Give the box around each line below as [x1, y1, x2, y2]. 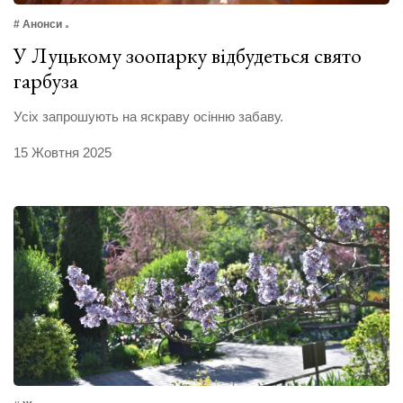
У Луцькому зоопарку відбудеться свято [13, 41, 362, 70]
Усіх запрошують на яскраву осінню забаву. [13, 109, 283, 125]
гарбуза [13, 67, 78, 95]
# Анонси [13, 18, 62, 31]
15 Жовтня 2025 [13, 145, 112, 161]
